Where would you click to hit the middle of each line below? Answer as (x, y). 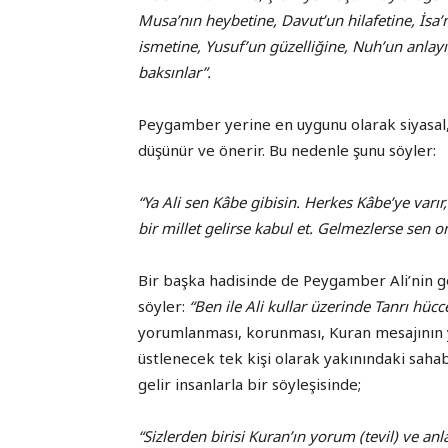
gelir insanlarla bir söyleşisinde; (249, 384)
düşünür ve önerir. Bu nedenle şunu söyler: (287, 150)
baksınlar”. (174, 72)
